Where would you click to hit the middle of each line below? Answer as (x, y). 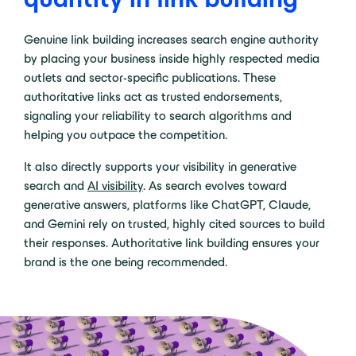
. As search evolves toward (215, 186)
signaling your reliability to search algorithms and (158, 116)
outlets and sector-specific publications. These (150, 78)
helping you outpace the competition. (126, 135)
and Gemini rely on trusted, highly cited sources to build (174, 224)
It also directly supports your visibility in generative (160, 167)
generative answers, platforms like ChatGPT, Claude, (167, 205)
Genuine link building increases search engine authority (171, 40)
